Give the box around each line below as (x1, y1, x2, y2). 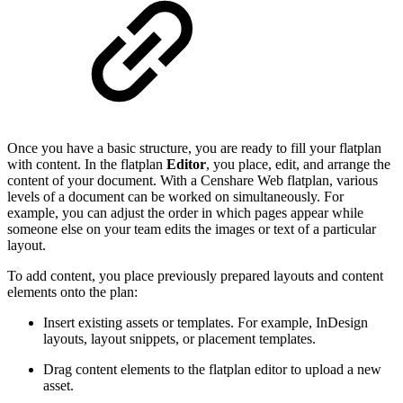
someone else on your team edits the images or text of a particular (7, 220, 376, 237)
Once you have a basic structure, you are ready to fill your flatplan (7, 139, 381, 156)
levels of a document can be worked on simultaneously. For (7, 188, 344, 204)
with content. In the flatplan (7, 156, 166, 172)
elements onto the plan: (7, 283, 138, 300)
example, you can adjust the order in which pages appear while (7, 204, 363, 220)
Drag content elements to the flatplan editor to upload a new (43, 361, 381, 377)
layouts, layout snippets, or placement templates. (43, 330, 316, 346)
